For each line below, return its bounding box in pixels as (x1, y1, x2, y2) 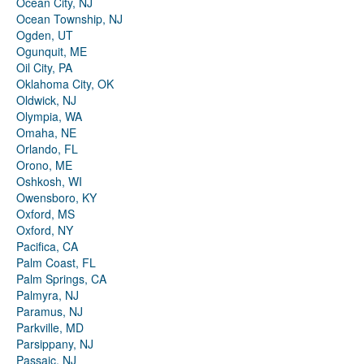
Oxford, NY (16, 222, 73, 239)
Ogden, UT (16, 27, 73, 44)
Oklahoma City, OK (16, 76, 114, 93)
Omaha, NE (16, 124, 76, 141)
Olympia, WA (16, 108, 82, 125)
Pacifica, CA (16, 238, 78, 255)
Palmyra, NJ (16, 287, 79, 304)
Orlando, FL (16, 141, 78, 158)
